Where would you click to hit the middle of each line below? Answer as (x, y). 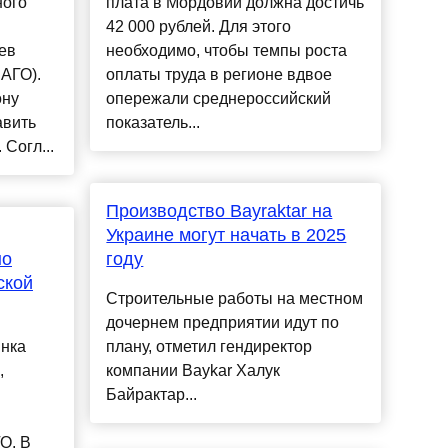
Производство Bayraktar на (219, 211)
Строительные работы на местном (235, 299)
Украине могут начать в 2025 (226, 235)
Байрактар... (152, 395)
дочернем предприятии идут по (223, 323)
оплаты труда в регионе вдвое (219, 75)
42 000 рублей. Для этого (199, 27)
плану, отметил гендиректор (209, 347)
